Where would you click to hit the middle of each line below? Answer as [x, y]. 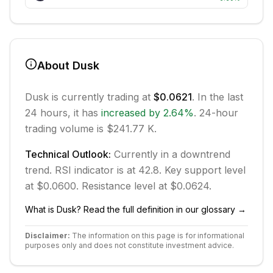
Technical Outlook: [68, 154]
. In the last [218, 97]
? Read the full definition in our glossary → [161, 209]
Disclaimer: [48, 236]
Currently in [143, 154]
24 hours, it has [63, 113]
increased [123, 113]
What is [41, 209]
